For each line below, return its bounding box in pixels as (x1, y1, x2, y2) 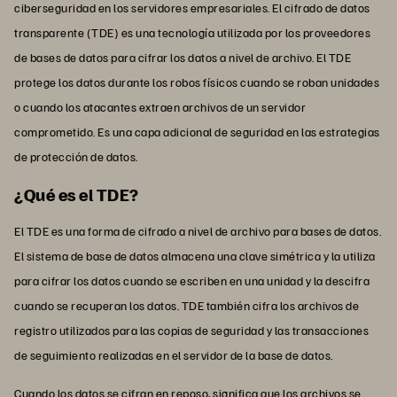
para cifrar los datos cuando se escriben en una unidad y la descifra (14, 272, 370, 288)
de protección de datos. (14, 148, 138, 164)
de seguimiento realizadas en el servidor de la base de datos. (14, 346, 333, 362)
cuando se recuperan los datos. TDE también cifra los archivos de (14, 297, 359, 313)
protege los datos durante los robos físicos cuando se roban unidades (14, 74, 379, 90)
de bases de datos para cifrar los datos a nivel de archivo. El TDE (14, 49, 351, 65)
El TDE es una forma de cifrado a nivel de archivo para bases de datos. (14, 222, 381, 238)
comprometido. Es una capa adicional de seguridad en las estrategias (14, 123, 380, 139)
